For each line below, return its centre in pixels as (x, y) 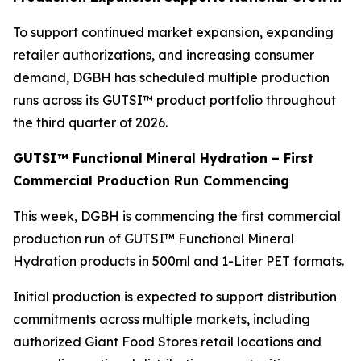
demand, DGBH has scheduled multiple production (171, 78)
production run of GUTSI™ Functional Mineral (154, 239)
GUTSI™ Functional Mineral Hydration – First (163, 158)
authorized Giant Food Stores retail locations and (167, 342)
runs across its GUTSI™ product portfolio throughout (174, 100)
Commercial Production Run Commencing (151, 181)
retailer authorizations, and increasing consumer (164, 55)
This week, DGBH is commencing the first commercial (177, 216)
